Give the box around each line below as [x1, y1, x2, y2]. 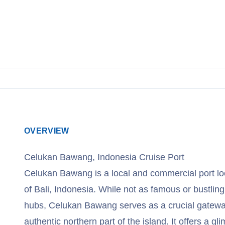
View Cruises [38, 2, 94, 12]
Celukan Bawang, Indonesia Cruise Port [24, 152, 184, 162]
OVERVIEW [24, 127, 69, 135]
